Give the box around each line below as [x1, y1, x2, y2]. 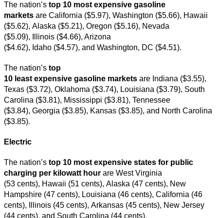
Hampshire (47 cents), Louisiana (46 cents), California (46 [4, 190, 202, 199]
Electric [4, 137, 32, 146]
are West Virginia [103, 168, 162, 177]
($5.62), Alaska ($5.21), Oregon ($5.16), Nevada [4, 21, 169, 30]
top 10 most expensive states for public [49, 158, 193, 166]
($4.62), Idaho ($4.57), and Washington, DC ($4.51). [4, 43, 183, 52]
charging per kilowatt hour [4, 168, 103, 177]
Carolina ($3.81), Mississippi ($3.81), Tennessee [4, 95, 170, 104]
